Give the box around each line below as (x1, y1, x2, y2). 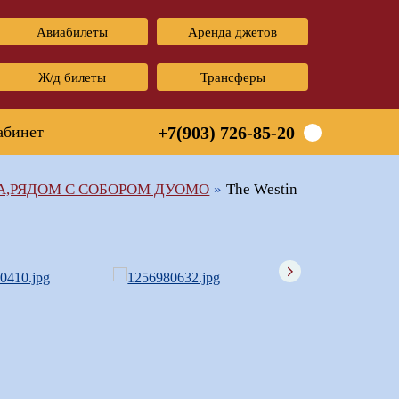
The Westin (226, 181, 298, 199)
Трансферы (199, 69, 265, 85)
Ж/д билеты (38, 69, 106, 85)
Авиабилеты (37, 24, 108, 39)
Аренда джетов (188, 24, 277, 39)
